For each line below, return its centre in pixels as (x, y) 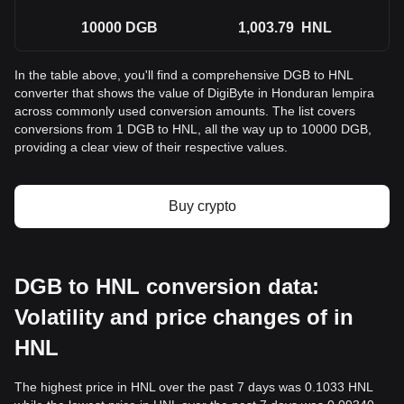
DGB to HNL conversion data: (167, 286)
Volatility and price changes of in (184, 317)
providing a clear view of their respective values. (151, 147)
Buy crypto (202, 206)
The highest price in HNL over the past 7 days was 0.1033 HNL (193, 387)
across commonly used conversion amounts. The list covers (185, 111)
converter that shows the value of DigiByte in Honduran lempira (194, 93)
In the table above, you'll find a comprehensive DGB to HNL (184, 75)
